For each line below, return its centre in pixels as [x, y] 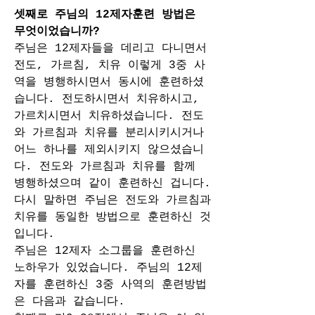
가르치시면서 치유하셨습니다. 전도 [109, 116]
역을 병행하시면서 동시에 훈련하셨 [109, 82]
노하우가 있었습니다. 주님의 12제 [108, 268]
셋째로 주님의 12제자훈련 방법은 [105, 15]
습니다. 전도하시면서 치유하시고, [107, 99]
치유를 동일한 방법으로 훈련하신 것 [112, 217]
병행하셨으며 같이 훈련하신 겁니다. [112, 184]
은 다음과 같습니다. [73, 302]
